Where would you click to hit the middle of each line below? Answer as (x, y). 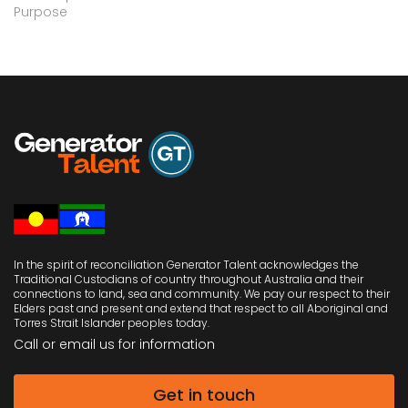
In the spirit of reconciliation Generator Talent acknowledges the (186, 264)
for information (167, 344)
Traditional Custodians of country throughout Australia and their (189, 279)
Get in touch (204, 394)
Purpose (41, 12)
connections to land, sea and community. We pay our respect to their (202, 293)
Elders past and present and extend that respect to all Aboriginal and (201, 308)
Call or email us (66, 344)
